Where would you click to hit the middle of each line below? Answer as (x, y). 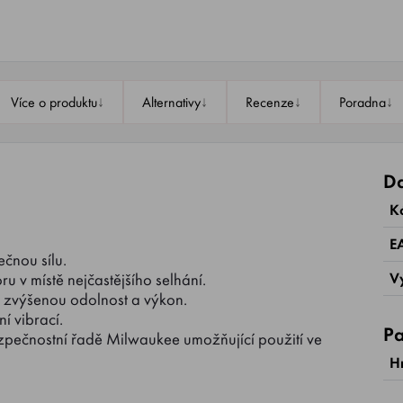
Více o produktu (54, 102)
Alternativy (171, 102)
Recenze (269, 102)
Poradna (362, 102)
